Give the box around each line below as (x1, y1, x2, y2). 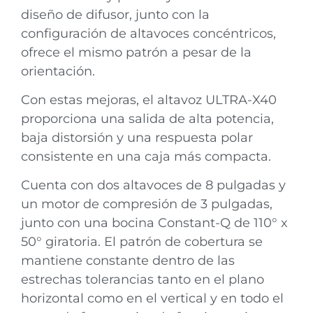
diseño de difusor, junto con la (21, 6, 210, 22)
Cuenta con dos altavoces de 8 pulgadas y (21, 177, 286, 194)
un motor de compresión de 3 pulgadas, (21, 196, 272, 212)
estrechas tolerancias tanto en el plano (21, 272, 264, 288)
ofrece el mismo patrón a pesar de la (21, 44, 252, 60)
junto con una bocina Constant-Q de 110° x (21, 215, 288, 231)
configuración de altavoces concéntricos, (21, 25, 276, 41)
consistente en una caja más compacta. (21, 149, 271, 165)
